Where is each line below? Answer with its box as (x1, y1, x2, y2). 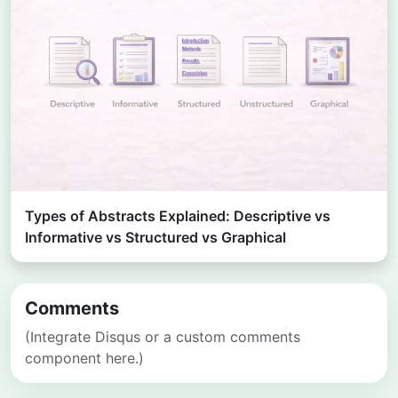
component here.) (25, 349, 144, 368)
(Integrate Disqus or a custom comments (25, 328, 300, 346)
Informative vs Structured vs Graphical (25, 228, 286, 247)
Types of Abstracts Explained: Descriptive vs (25, 207, 330, 226)
